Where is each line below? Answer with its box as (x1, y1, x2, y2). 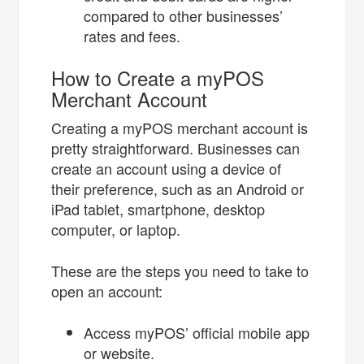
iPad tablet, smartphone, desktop (51, 197, 266, 219)
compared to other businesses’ (84, 4, 284, 26)
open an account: (51, 279, 167, 301)
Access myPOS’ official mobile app (84, 321, 310, 343)
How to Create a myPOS (51, 63, 265, 92)
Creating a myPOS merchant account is (51, 116, 309, 138)
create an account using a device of (51, 157, 282, 179)
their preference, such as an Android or (51, 177, 305, 199)
